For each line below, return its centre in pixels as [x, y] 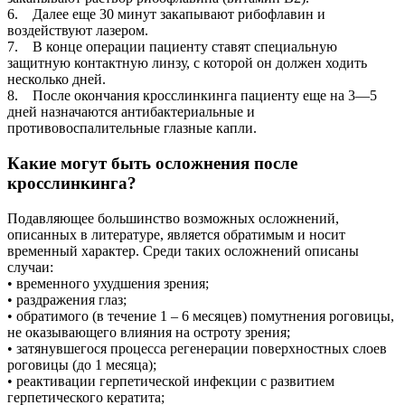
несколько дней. [57, 80]
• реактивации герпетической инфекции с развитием [171, 381]
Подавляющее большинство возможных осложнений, [173, 218]
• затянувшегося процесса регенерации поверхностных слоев [197, 348]
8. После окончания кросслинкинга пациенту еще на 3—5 [192, 96]
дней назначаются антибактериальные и [131, 112]
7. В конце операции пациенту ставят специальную [172, 47]
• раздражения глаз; [67, 299]
